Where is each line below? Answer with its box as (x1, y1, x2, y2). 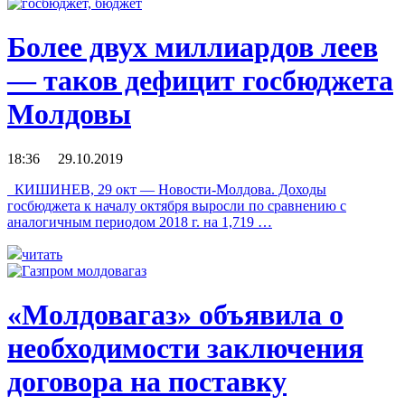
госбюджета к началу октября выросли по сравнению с (7, 197, 346, 213)
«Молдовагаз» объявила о (7, 298, 344, 332)
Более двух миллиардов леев (7, 31, 378, 64)
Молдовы (7, 98, 131, 131)
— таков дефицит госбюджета (7, 64, 393, 98)
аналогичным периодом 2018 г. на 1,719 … (7, 213, 272, 230)
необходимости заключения (7, 332, 363, 365)
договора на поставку (7, 365, 287, 399)
